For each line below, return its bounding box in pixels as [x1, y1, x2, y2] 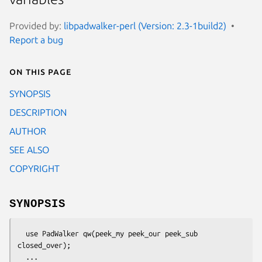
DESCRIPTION [9, 106, 67, 118]
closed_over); [18, 240, 71, 249]
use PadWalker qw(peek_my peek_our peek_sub [18, 229, 26, 237]
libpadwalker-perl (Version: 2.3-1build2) [64, 20, 226, 31]
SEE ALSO [9, 144, 49, 155]
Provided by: [9, 20, 64, 31]
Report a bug [9, 34, 63, 45]
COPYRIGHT [9, 163, 60, 174]
